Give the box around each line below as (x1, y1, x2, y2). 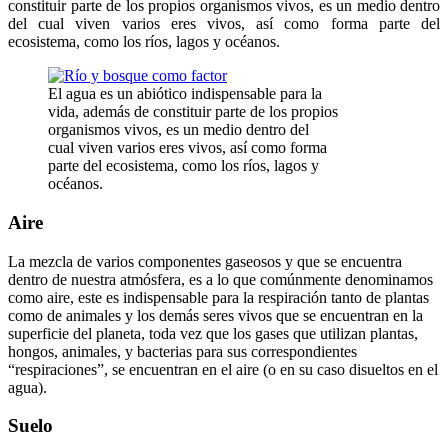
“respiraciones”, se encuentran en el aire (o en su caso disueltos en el (8, 360, 438, 378)
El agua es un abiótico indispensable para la (48, 85, 322, 103)
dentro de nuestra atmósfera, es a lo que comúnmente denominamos (8, 270, 433, 288)
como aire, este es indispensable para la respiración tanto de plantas (8, 288, 429, 306)
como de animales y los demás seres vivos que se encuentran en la (8, 306, 423, 324)
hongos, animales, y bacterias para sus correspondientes (8, 342, 357, 360)
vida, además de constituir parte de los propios (48, 103, 338, 121)
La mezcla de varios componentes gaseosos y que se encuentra (8, 252, 402, 270)
